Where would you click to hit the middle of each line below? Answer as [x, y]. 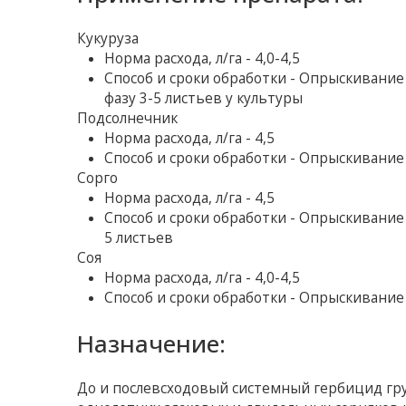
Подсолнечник [128, 119]
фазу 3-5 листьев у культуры [204, 99]
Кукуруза [108, 39]
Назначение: [152, 344]
